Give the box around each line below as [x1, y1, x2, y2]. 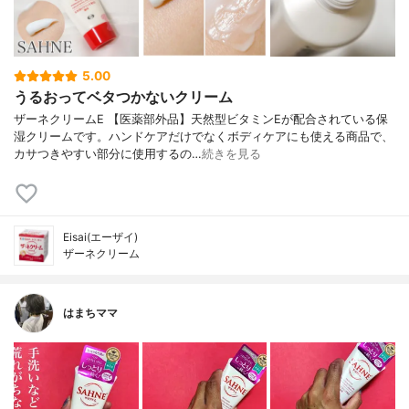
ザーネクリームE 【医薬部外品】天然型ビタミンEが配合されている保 [14, 111, 388, 126]
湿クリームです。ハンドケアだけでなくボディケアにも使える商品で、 [14, 129, 393, 143]
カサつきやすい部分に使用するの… [14, 146, 202, 161]
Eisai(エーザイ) [63, 229, 138, 244]
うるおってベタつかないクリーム [14, 87, 233, 106]
